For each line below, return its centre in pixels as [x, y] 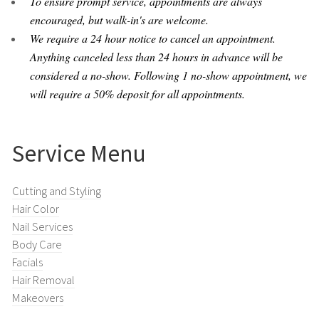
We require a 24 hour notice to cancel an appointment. [152, 38]
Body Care [37, 245]
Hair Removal [43, 281]
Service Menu [79, 153]
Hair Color [35, 209]
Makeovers [37, 298]
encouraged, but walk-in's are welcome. [122, 19]
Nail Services [42, 227]
